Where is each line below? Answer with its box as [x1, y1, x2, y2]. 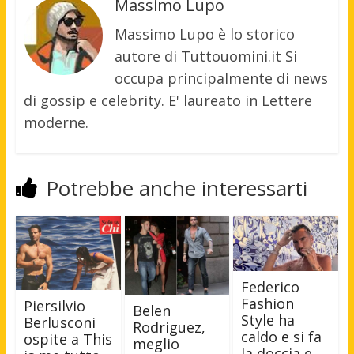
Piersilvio [23, 296, 85, 316]
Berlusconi [23, 313, 96, 333]
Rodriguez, [132, 317, 205, 337]
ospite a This [23, 330, 112, 349]
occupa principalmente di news [114, 69, 328, 88]
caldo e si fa [241, 327, 322, 347]
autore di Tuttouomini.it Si [114, 47, 297, 66]
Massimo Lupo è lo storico [114, 24, 295, 44]
